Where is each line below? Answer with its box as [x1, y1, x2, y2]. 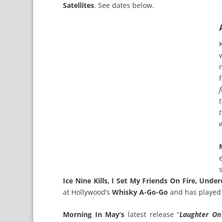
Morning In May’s [63, 209, 125, 219]
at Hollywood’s [63, 187, 112, 197]
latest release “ [124, 209, 180, 219]
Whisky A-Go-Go [112, 187, 168, 197]
